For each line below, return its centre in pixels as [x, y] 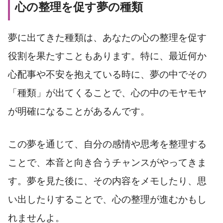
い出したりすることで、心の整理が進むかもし [107, 199]
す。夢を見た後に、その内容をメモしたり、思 [107, 181]
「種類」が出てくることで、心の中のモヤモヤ [107, 93]
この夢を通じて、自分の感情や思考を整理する [107, 144]
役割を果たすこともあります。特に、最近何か [107, 56]
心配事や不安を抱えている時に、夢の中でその [107, 74]
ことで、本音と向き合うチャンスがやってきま [107, 162]
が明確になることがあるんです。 [79, 111]
